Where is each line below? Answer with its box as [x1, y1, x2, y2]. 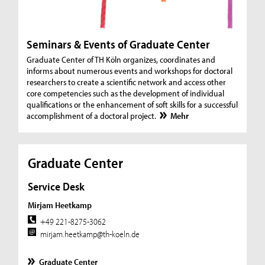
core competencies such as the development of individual [27, 87, 225, 99]
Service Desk [27, 179, 85, 194]
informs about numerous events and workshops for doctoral [27, 64, 233, 76]
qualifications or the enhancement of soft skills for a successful [27, 98, 238, 110]
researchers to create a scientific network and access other [27, 76, 227, 88]
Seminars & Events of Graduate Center [27, 36, 211, 51]
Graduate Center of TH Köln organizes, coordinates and [27, 53, 216, 65]
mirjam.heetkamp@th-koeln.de [40, 228, 140, 240]
